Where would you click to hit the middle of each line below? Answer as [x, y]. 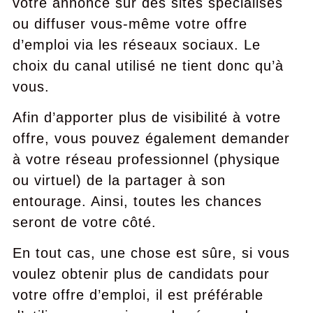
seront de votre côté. [84, 222]
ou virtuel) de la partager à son [119, 180]
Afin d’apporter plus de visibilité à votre [146, 117]
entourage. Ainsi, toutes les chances [137, 201]
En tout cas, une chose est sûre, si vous [151, 253]
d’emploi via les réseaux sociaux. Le [136, 45]
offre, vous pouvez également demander [151, 138]
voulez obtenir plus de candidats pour [141, 274]
